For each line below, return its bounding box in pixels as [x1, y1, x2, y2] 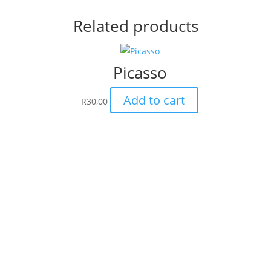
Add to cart [123, 91, 185, 108]
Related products [73, 15, 198, 37]
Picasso [113, 61, 167, 83]
